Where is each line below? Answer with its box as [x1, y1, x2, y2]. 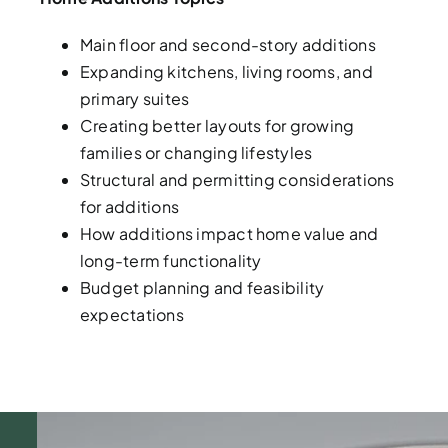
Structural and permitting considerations [79, 169, 395, 190]
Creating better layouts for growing [79, 115, 355, 136]
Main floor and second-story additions [79, 34, 380, 55]
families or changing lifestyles [79, 142, 316, 163]
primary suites [79, 88, 193, 109]
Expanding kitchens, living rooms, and [79, 61, 373, 82]
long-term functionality [79, 250, 265, 271]
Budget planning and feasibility [79, 277, 325, 298]
